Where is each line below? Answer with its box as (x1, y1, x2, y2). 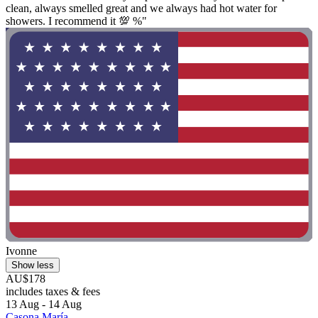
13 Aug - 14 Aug (6, 298, 82, 311)
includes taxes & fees (6, 285, 100, 298)
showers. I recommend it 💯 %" (6, 14, 147, 27)
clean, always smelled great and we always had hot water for (6, 1, 277, 14)
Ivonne (6, 245, 37, 258)
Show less (11, 260, 54, 271)
